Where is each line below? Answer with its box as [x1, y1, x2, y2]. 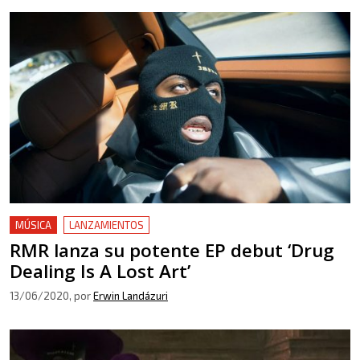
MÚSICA [15, 219, 51, 231]
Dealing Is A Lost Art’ [10, 259, 190, 284]
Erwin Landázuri [93, 289, 168, 302]
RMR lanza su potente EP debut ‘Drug [10, 238, 334, 263]
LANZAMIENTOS [69, 219, 144, 231]
